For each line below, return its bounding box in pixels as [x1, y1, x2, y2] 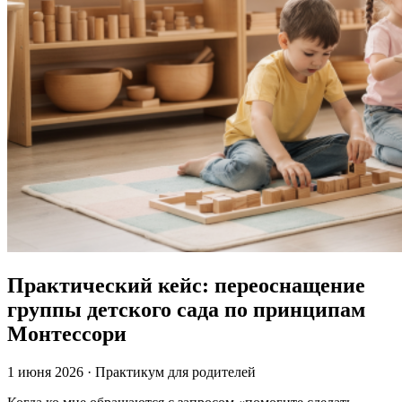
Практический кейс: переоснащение [7, 273, 365, 297]
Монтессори [7, 321, 127, 345]
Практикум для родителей [95, 363, 256, 380]
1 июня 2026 [7, 363, 83, 380]
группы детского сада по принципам [7, 297, 365, 321]
